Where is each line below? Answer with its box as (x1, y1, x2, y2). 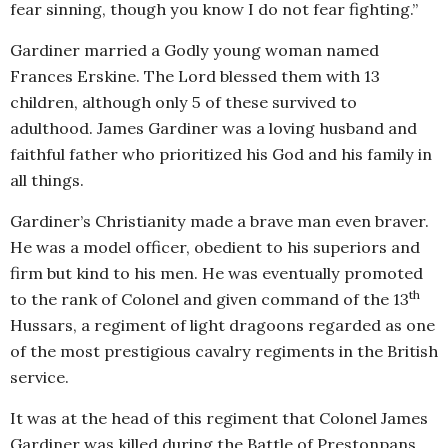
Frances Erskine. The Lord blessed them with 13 (10, 66, 380, 87)
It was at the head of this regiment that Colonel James (10, 408, 428, 429)
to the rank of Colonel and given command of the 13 (10, 289, 409, 310)
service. (10, 367, 69, 388)
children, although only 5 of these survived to (10, 92, 357, 113)
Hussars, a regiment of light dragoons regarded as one (10, 315, 435, 336)
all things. (10, 170, 84, 191)
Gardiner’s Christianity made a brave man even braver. (10, 211, 429, 232)
